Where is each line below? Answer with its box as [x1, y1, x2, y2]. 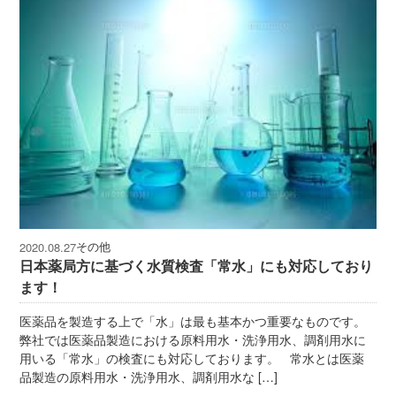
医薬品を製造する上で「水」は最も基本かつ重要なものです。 [19, 312, 367, 331]
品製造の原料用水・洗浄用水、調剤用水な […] [19, 368, 278, 386]
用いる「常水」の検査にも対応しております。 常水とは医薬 [19, 349, 365, 368]
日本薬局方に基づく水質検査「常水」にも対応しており [19, 255, 374, 277]
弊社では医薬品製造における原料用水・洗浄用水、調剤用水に [19, 331, 367, 349]
